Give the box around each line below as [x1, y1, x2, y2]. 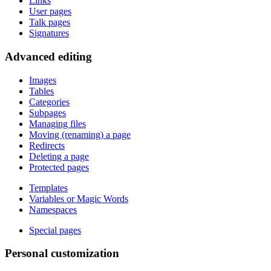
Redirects [29, 140, 65, 151]
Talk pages [29, 17, 70, 28]
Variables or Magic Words [29, 193, 128, 204]
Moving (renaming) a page [29, 129, 131, 140]
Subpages [29, 107, 66, 118]
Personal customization [5, 247, 119, 260]
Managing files [29, 118, 86, 129]
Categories [29, 96, 70, 107]
